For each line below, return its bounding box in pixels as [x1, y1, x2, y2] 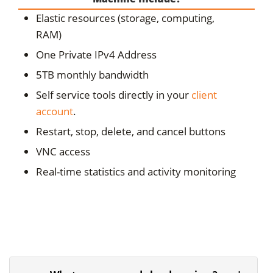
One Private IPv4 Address [36, 47, 157, 62]
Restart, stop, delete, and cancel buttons [36, 124, 226, 138]
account [36, 104, 74, 118]
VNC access [36, 144, 91, 158]
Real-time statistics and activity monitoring [36, 164, 236, 179]
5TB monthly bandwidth [36, 67, 149, 82]
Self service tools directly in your [36, 87, 192, 102]
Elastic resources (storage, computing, [36, 10, 215, 25]
